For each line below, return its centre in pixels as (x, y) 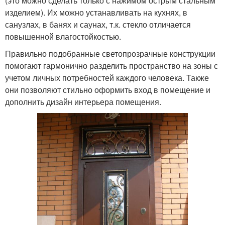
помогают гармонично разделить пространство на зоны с (111, 65)
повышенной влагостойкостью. (63, 36)
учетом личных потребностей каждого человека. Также (107, 77)
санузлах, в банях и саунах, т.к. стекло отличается (98, 24)
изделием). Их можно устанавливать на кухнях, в (96, 12)
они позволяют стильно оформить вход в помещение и (108, 89)
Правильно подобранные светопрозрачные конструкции (110, 53)
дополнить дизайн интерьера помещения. (83, 101)
